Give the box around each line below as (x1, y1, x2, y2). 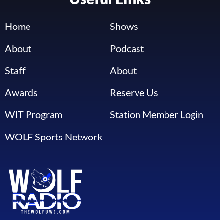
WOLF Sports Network (5, 130, 102, 142)
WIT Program (5, 108, 62, 120)
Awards (5, 86, 38, 98)
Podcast (110, 42, 144, 54)
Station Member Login (110, 108, 203, 120)
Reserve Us (110, 86, 158, 98)
